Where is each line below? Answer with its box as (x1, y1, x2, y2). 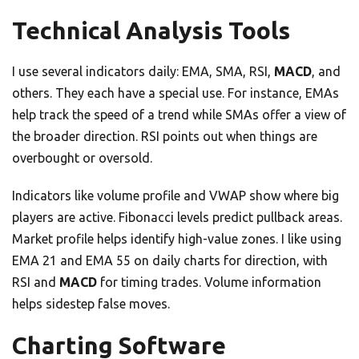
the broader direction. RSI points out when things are (12, 129, 317, 144)
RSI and (12, 275, 59, 290)
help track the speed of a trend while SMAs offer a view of (12, 107, 346, 123)
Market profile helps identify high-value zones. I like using (12, 232, 341, 247)
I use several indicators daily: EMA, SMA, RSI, (12, 64, 274, 79)
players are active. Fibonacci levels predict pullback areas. (12, 210, 342, 225)
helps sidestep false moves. (12, 296, 170, 312)
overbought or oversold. (12, 151, 152, 166)
